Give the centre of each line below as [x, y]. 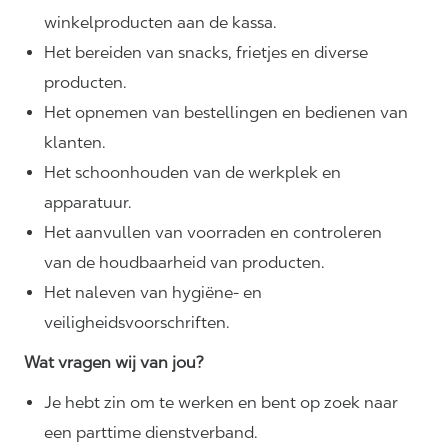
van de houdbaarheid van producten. [184, 263]
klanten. [75, 143]
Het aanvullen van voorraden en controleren [213, 233]
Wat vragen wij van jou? [114, 363]
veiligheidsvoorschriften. [137, 323]
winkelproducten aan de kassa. [160, 23]
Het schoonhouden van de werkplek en [192, 173]
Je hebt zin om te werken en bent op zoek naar [221, 403]
